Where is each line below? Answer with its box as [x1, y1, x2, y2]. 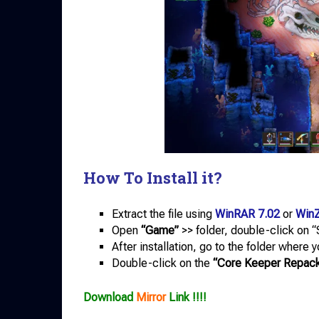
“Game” [141, 224, 179, 238]
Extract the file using [112, 207, 215, 221]
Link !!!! [166, 291, 206, 305]
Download [83, 291, 136, 305]
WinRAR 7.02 [215, 207, 280, 221]
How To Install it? [83, 167, 222, 189]
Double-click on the [112, 256, 213, 271]
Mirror [136, 291, 166, 305]
